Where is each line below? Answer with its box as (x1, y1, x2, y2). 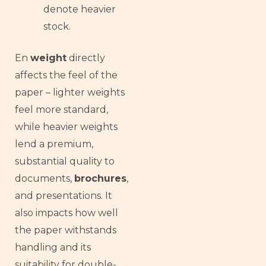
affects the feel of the (15, 69, 118, 81)
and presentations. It (15, 189, 112, 201)
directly (66, 52, 105, 64)
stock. (43, 20, 71, 32)
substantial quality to (15, 155, 115, 167)
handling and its (15, 241, 91, 253)
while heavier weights (15, 121, 118, 132)
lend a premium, (15, 138, 93, 150)
